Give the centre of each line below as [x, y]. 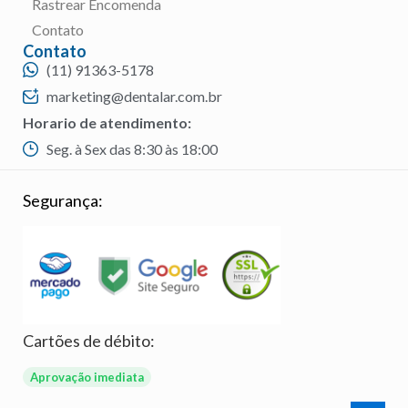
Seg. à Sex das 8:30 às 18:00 [133, 148]
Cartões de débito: [89, 340]
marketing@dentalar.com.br [135, 96]
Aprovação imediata [87, 377]
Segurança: [63, 200]
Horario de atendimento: [107, 122]
